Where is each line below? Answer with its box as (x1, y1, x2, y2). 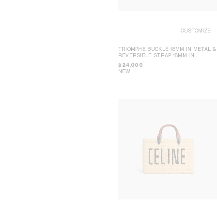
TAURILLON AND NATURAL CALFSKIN (118, 58, 215, 64)
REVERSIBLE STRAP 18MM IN (118, 52, 194, 58)
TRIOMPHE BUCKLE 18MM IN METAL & (118, 46, 216, 52)
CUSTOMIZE (181, 28, 211, 34)
